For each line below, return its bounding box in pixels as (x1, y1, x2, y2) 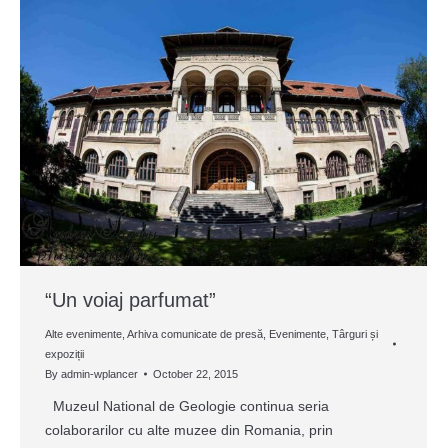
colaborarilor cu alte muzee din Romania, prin (45, 421, 333, 438)
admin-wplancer (61, 367, 138, 380)
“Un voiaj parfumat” (45, 288, 216, 311)
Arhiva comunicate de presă (127, 327, 263, 340)
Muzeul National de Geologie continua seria (45, 397, 329, 414)
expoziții (45, 347, 84, 360)
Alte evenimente (45, 327, 122, 340)
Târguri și (332, 327, 378, 340)
